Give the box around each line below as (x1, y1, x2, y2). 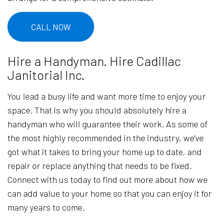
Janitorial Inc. (7, 67, 85, 83)
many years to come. (7, 202, 85, 213)
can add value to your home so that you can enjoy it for (7, 188, 212, 199)
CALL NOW (31, 22, 71, 32)
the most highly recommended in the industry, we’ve (7, 132, 204, 144)
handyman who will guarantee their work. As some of (7, 118, 208, 130)
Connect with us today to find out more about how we (7, 174, 208, 185)
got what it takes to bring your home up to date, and (7, 146, 202, 158)
